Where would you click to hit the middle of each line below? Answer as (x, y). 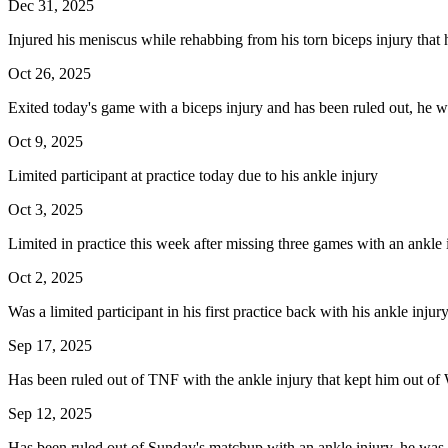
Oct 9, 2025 (45, 141)
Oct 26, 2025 (49, 73)
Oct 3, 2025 (45, 209)
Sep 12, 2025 (50, 413)
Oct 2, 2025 (45, 277)
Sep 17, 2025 (50, 345)
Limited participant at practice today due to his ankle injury (193, 175)
